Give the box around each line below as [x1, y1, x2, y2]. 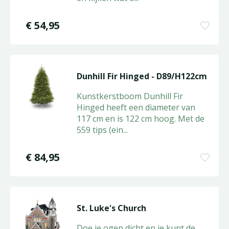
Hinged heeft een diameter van [76, 102, 195, 113]
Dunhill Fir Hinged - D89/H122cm [76, 71, 207, 82]
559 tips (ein [76, 124, 123, 135]
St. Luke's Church [76, 202, 146, 214]
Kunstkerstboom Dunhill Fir [76, 90, 183, 102]
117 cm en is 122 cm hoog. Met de [76, 113, 204, 124]
